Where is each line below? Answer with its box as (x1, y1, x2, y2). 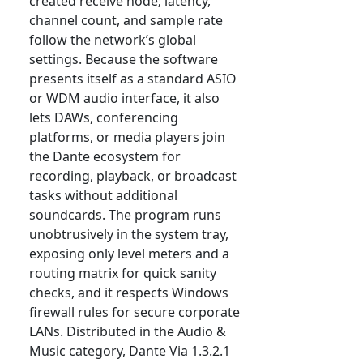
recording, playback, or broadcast (29, 167, 237, 186)
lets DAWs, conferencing (29, 109, 178, 127)
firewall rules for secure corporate (29, 303, 240, 322)
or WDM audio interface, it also (29, 89, 220, 108)
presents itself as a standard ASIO (29, 70, 237, 88)
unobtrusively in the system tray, (29, 225, 228, 244)
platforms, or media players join (29, 128, 225, 147)
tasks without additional (29, 186, 177, 205)
